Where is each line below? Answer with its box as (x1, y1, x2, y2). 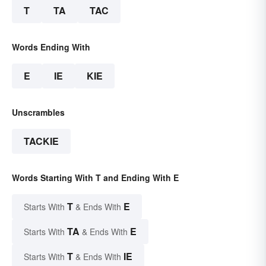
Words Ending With (12, 41, 90, 53)
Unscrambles (12, 106, 65, 119)
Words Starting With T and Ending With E (12, 172, 179, 184)
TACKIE (24, 134, 59, 148)
